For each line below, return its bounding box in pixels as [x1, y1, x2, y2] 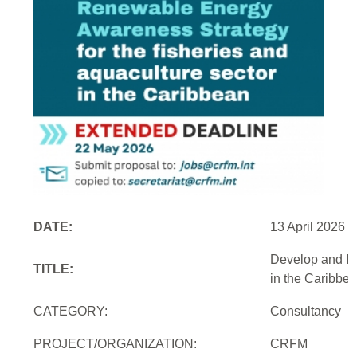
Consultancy [270, 304, 342, 319]
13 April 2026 [270, 220, 346, 234]
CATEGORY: [33, 304, 108, 319]
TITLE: [33, 262, 74, 277]
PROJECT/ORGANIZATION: [33, 337, 198, 351]
